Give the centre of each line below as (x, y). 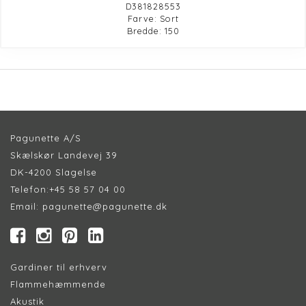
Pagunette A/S (46, 138)
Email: (26, 206)
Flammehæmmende (58, 284)
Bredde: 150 (153, 30)
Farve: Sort (153, 18)
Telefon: (30, 189)
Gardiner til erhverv (59, 267)
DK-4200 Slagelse (54, 172)
